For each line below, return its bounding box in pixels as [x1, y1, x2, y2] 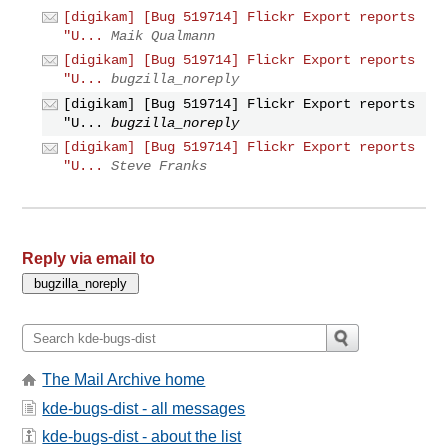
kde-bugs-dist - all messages [42, 399, 246, 417]
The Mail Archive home [42, 371, 206, 389]
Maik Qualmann [111, 27, 216, 44]
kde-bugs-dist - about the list [42, 428, 242, 446]
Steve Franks [111, 158, 208, 175]
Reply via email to [22, 250, 156, 268]
